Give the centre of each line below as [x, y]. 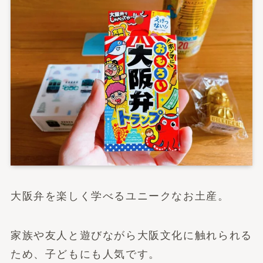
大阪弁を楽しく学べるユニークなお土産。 [120, 196]
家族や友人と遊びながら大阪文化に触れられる [131, 236]
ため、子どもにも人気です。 [85, 254]
